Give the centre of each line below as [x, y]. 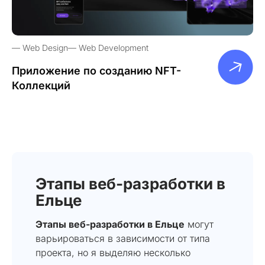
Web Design [45, 47]
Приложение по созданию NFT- [96, 70]
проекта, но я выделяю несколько [113, 252]
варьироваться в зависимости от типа [123, 238]
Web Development [114, 47]
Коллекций [41, 85]
